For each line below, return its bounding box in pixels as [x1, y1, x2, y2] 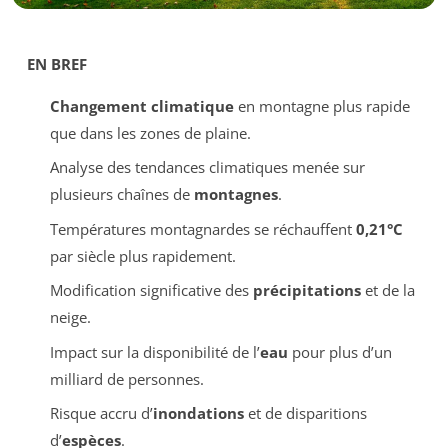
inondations [152, 403, 244, 424]
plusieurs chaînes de [49, 184, 194, 205]
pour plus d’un [287, 341, 392, 362]
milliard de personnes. [49, 368, 204, 389]
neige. [49, 307, 91, 328]
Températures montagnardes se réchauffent [49, 218, 356, 239]
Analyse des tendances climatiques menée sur [49, 157, 365, 178]
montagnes [193, 184, 278, 205]
